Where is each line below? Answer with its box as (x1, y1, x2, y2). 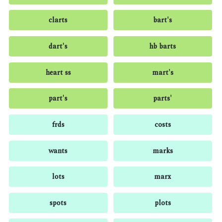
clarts (49, 15, 68, 26)
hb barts (149, 41, 176, 52)
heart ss (45, 67, 71, 78)
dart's (49, 41, 68, 52)
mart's (152, 67, 173, 78)
